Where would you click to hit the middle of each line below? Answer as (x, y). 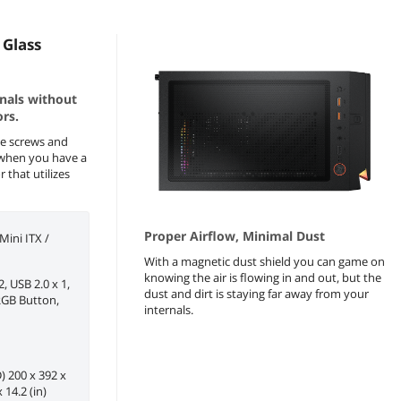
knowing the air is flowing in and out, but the (262, 277)
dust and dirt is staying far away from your (256, 293)
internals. (168, 309)
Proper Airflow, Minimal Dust (234, 235)
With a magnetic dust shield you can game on (264, 261)
